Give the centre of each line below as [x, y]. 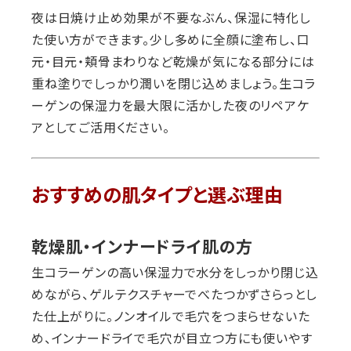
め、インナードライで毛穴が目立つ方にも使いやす [172, 338]
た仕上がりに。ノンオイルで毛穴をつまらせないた [171, 316]
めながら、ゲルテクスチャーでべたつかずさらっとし [175, 294]
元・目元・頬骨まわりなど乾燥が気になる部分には [173, 62]
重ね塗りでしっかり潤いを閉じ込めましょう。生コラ [174, 83]
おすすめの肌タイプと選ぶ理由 [157, 196]
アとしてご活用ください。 [101, 127]
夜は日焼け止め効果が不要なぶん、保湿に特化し [171, 18]
